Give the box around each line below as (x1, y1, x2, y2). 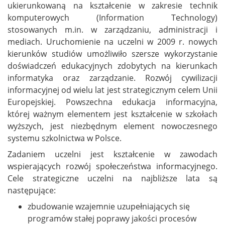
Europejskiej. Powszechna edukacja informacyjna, (8, 96, 217, 108)
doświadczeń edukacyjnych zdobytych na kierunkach (8, 60, 217, 72)
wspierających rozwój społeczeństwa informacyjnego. (8, 161, 217, 172)
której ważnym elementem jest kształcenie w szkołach (8, 108, 217, 120)
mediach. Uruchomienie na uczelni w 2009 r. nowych (8, 36, 217, 48)
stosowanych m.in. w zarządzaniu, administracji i (8, 24, 217, 36)
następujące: (8, 185, 56, 196)
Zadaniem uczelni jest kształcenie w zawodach (8, 149, 217, 160)
